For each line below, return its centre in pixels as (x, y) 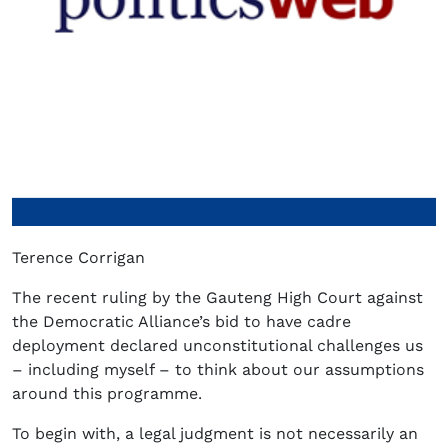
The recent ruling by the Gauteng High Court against (217, 298)
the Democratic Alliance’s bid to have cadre (181, 322)
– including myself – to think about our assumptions (218, 370)
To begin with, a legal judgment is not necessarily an (215, 434)
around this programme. (107, 394)
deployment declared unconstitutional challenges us (217, 346)
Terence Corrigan (78, 258)
